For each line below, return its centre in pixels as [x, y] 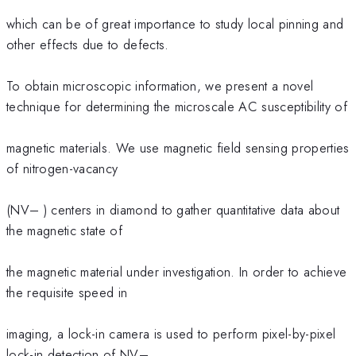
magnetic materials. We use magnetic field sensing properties [178, 147]
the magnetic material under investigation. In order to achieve [177, 271]
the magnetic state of [64, 230]
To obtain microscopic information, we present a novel [160, 85]
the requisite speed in [67, 292]
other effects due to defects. [88, 44]
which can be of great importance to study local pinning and [175, 23]
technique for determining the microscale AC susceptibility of [177, 106]
